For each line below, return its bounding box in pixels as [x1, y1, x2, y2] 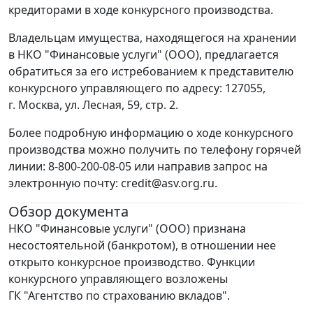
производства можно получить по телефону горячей [8, 142, 301, 158]
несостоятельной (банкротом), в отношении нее [8, 238, 276, 254]
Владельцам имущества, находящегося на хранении [8, 30, 296, 46]
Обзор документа [8, 202, 129, 221]
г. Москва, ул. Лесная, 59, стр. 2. [8, 97, 178, 113]
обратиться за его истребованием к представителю [8, 64, 293, 80]
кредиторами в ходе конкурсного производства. [8, 2, 273, 18]
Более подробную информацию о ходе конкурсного [8, 125, 293, 141]
